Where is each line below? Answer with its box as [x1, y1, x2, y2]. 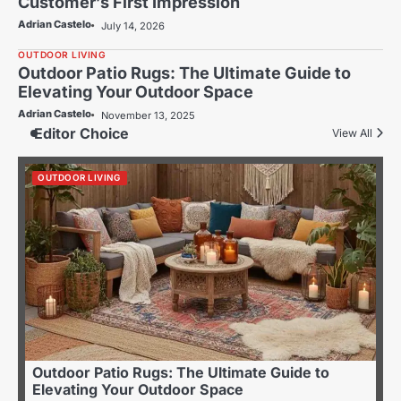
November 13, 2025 [101, 109, 195, 123]
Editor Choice [34, 124, 129, 143]
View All [332, 126, 372, 141]
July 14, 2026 [101, 20, 165, 33]
